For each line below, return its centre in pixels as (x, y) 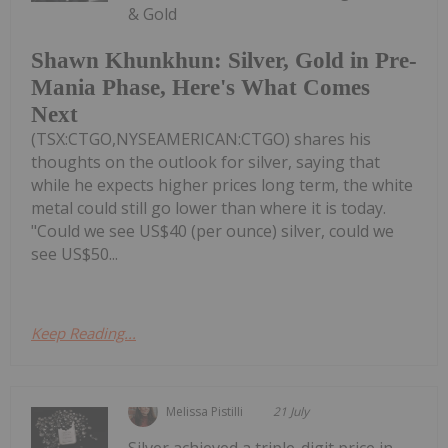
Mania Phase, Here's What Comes (200, 87)
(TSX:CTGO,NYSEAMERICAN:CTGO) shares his (201, 138)
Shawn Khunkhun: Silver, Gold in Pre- (224, 60)
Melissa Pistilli (205, 411)
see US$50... (74, 253)
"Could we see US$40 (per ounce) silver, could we (212, 230)
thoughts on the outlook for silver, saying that (205, 161)
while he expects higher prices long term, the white (222, 184)
